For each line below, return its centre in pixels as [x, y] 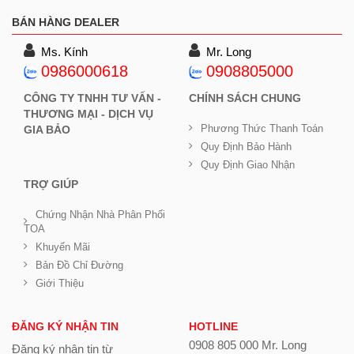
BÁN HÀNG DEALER [66, 22]
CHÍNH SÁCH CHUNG [245, 98]
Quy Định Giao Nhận [248, 164]
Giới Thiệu [60, 283]
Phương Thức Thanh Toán [262, 128]
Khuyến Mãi [63, 247]
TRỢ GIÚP [51, 184]
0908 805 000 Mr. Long [248, 345]
